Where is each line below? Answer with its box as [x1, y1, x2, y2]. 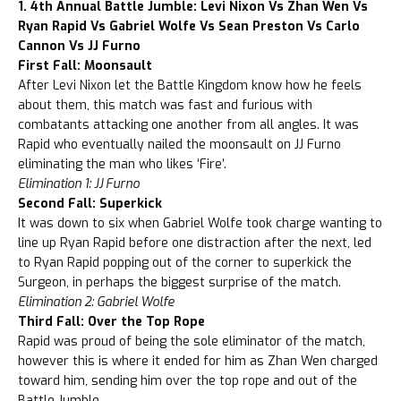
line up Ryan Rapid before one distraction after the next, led [18, 235, 371, 252]
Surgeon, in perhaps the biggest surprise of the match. [18, 274, 341, 292]
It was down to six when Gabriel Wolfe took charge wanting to [18, 215, 382, 233]
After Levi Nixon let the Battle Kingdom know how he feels [18, 77, 362, 95]
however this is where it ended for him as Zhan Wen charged [18, 353, 378, 371]
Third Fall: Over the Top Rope [18, 313, 205, 331]
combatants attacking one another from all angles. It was [18, 116, 359, 134]
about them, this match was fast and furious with [18, 97, 312, 115]
